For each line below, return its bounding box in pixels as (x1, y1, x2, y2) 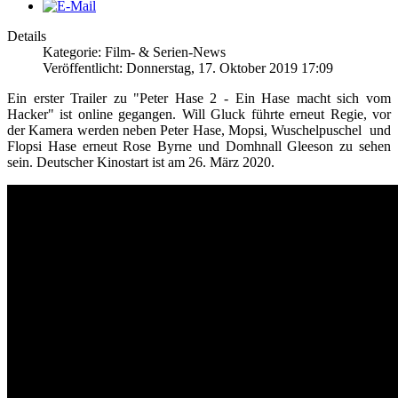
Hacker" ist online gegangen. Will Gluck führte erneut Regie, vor (7, 106, 391, 122)
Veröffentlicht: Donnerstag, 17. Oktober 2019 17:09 (43, 60, 333, 76)
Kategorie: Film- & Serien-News (43, 44, 226, 60)
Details (7, 28, 46, 44)
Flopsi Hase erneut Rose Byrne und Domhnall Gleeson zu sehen (7, 138, 391, 154)
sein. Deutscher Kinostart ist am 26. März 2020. (7, 154, 275, 170)
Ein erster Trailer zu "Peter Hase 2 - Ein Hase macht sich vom (7, 90, 391, 106)
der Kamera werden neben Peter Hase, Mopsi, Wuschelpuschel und (7, 122, 391, 138)
